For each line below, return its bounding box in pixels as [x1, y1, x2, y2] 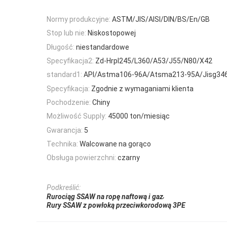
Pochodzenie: [47, 98, 91, 106]
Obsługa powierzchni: [47, 154, 116, 162]
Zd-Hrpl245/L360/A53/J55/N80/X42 [95, 57, 212, 65]
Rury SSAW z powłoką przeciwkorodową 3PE [47, 201, 185, 210]
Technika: [47, 139, 78, 148]
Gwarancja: [47, 126, 83, 134]
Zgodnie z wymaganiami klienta [91, 84, 194, 93]
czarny [118, 154, 140, 162]
